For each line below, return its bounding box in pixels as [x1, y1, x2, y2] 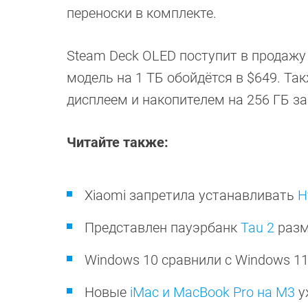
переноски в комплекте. [67, 5, 217, 21]
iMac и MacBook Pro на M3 [130, 284, 295, 300]
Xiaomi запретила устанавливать [85, 187, 298, 203]
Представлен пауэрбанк [85, 219, 241, 236]
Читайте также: [67, 134, 168, 151]
